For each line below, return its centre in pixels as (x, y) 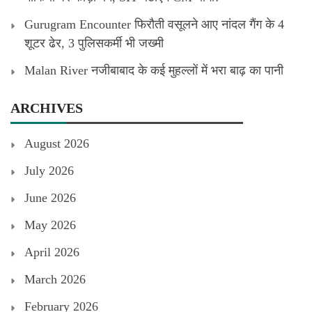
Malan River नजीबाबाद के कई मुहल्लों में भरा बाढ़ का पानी (154, 70)
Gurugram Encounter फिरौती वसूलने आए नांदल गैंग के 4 (154, 24)
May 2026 (50, 225)
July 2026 (49, 170)
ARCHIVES (47, 108)
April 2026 (52, 252)
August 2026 (57, 143)
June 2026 (50, 197)
